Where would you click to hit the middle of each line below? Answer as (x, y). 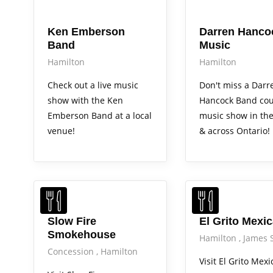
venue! (61, 131)
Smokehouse (82, 235)
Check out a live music (93, 85)
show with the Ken (85, 101)
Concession (72, 252)
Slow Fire (72, 222)
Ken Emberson (86, 32)
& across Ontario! (234, 131)
